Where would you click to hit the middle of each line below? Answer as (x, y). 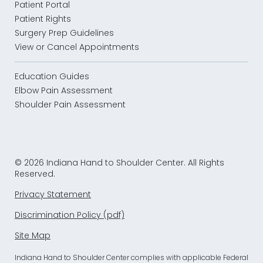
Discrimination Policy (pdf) (70, 215)
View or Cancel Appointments (77, 47)
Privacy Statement (53, 195)
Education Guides (52, 77)
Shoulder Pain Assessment (70, 105)
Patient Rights (43, 19)
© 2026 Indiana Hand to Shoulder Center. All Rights (119, 163)
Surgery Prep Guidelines (64, 33)
